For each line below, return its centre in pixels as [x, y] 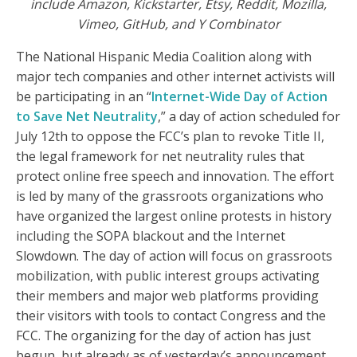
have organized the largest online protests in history [174, 216]
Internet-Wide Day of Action [239, 97]
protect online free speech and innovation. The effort [175, 177]
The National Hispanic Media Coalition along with [164, 57]
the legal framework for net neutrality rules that [160, 157]
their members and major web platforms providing [167, 296]
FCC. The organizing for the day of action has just [163, 336]
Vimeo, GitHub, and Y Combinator [178, 24]
